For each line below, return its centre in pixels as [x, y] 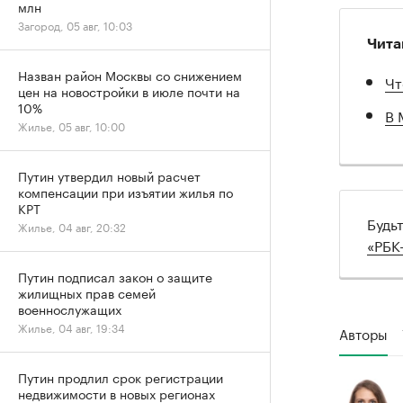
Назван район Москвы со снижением [130, 75]
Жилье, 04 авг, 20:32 [72, 226]
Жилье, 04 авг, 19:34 [72, 327]
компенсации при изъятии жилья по [125, 192]
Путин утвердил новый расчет [109, 175]
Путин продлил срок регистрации [121, 377]
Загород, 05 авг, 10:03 [75, 25]
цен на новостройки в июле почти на [129, 91]
